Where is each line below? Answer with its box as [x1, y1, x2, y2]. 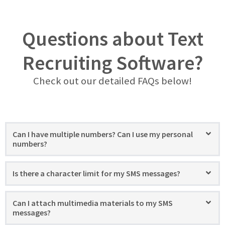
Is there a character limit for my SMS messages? [13, 168, 180, 178]
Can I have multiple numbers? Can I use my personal [13, 129, 193, 139]
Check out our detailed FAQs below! [33, 74, 192, 87]
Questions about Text [22, 26, 203, 51]
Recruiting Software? [22, 50, 203, 75]
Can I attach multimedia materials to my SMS [13, 197, 173, 208]
